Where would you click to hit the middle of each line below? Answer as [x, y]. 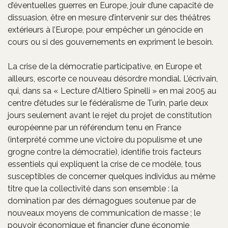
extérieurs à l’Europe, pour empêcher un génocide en [105, 30]
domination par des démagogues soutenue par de [102, 201]
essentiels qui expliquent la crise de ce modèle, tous [105, 164]
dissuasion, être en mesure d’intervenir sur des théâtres [109, 17]
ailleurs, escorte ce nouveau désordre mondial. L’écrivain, [113, 78]
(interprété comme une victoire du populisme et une [105, 139]
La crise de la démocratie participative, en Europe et [105, 66]
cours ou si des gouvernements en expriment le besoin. [110, 42]
